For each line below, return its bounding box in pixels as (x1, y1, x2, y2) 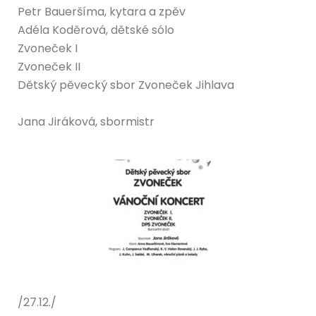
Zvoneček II (18, 58, 80, 75)
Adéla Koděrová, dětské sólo (18, 21, 174, 38)
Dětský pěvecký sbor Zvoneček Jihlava (18, 76, 234, 93)
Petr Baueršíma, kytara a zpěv (18, 3, 186, 20)
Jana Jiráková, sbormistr (18, 113, 154, 130)
